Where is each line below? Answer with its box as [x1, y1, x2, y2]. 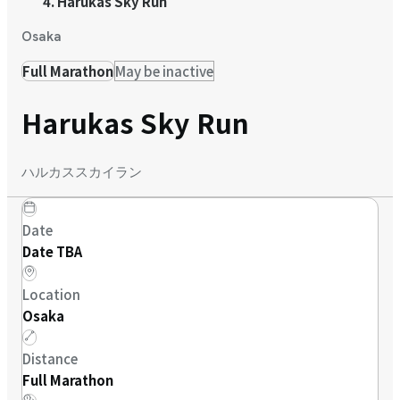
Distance [22, 349, 78, 369]
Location [22, 285, 80, 304]
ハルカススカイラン [21, 163, 142, 182]
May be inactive [115, 61, 213, 80]
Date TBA [22, 242, 82, 262]
